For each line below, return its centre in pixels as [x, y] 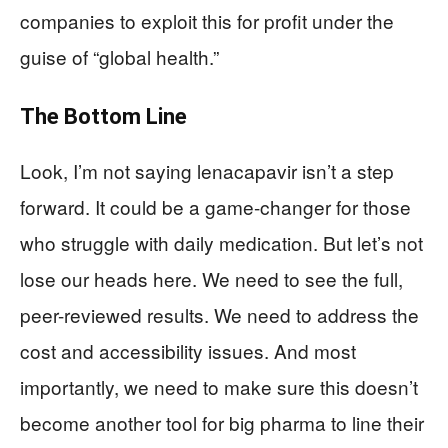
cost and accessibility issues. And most [188, 350]
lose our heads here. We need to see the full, [211, 278]
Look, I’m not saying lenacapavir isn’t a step [207, 170]
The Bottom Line [103, 116]
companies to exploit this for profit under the [207, 20]
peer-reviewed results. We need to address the [219, 314]
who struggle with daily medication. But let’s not [221, 242]
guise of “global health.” [119, 56]
